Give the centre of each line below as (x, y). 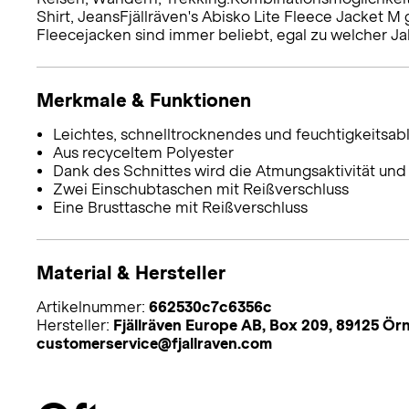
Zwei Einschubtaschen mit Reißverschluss (200, 189)
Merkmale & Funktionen (144, 100)
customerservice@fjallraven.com (154, 343)
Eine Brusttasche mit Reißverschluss (180, 207)
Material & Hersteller (131, 272)
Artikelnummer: (93, 307)
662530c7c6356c (210, 307)
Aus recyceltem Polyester (143, 152)
